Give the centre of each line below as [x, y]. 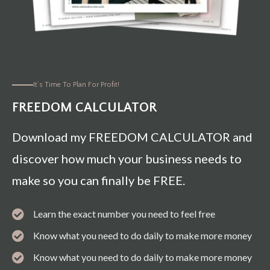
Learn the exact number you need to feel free [124, 214]
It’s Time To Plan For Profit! [76, 85]
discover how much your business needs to [127, 159]
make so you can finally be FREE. [99, 181]
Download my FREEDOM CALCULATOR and [132, 137]
